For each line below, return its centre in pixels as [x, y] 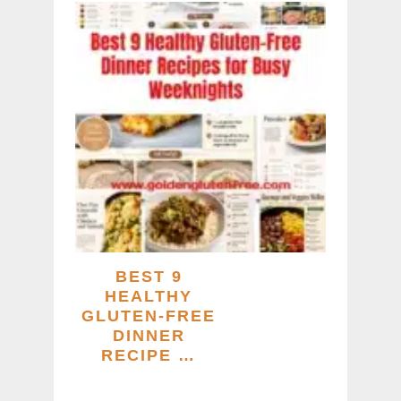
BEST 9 [149, 277]
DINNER [149, 336]
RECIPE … [149, 356]
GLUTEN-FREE [149, 316]
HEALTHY [149, 297]
